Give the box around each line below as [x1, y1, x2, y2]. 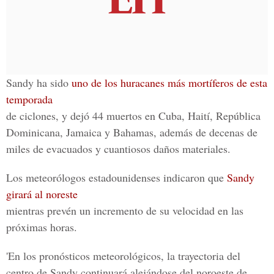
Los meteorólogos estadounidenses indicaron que [6, 170, 227, 185]
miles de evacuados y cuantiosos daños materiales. [6, 141, 231, 156]
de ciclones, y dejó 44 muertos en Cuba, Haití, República [6, 108, 261, 123]
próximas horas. [6, 220, 77, 234]
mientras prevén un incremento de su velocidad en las [6, 203, 243, 218]
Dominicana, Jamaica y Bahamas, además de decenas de [6, 125, 257, 139]
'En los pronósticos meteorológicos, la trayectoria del [6, 248, 240, 263]
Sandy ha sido [6, 75, 72, 90]
